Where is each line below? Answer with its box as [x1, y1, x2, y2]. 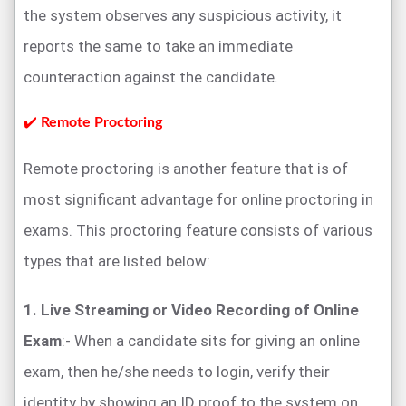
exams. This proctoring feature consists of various [24, 220, 372, 239]
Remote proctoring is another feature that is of [24, 159, 348, 178]
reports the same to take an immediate [24, 36, 293, 55]
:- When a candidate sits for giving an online [62, 331, 360, 350]
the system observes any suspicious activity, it [24, 5, 342, 24]
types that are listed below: [24, 251, 210, 270]
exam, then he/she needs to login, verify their [24, 362, 330, 381]
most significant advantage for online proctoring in [24, 189, 373, 208]
